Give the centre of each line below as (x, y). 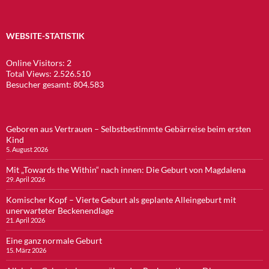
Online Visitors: (36, 62)
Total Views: (30, 73)
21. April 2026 (26, 220)
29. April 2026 (26, 179)
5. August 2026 (27, 149)
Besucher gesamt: (40, 84)
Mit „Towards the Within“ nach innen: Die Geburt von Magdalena (126, 169)
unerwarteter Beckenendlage (60, 210)
